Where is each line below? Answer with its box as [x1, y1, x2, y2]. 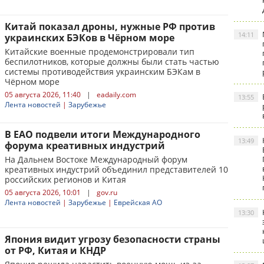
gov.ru [97, 187, 117, 197]
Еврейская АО [114, 197, 162, 207]
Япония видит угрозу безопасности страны [5, 233, 220, 246]
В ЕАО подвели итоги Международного [5, 128, 200, 141]
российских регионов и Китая [5, 174, 126, 185]
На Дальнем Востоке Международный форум [5, 154, 187, 165]
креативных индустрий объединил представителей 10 [5, 164, 228, 175]
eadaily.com [97, 90, 136, 100]
